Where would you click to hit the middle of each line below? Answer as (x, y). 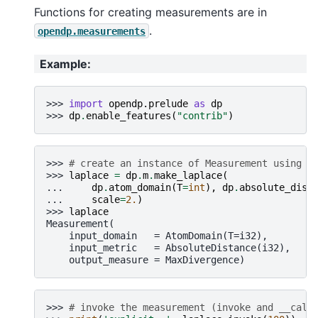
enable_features (128, 115)
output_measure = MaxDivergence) (146, 259)
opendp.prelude (148, 103)
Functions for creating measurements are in (150, 12)
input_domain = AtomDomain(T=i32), (157, 235)
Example (64, 64)
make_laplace (188, 175)
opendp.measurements (92, 31)
